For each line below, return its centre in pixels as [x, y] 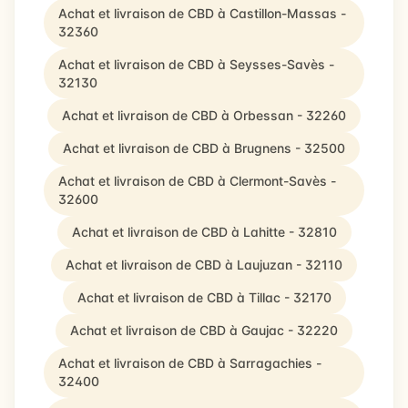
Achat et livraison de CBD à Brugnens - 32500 [204, 148]
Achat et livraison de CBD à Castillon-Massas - [202, 13]
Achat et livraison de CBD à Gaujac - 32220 [204, 330]
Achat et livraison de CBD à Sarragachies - [190, 363]
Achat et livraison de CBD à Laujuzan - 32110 [204, 265]
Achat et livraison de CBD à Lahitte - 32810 [204, 232]
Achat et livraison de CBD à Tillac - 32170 [204, 297]
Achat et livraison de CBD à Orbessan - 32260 [204, 115]
